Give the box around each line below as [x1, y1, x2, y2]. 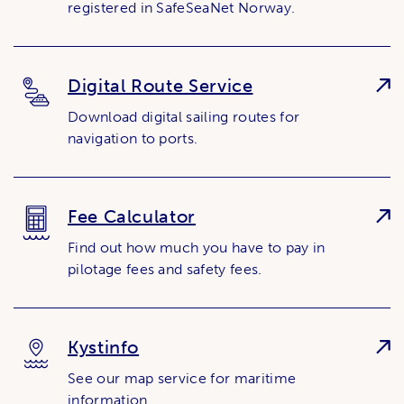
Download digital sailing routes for [68, 107, 300, 125]
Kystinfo [68, 335, 140, 358]
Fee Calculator [68, 205, 196, 227]
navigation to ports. [68, 129, 198, 147]
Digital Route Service [68, 74, 253, 96]
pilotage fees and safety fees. [68, 260, 262, 278]
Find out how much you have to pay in [68, 238, 326, 256]
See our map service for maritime [68, 369, 297, 387]
